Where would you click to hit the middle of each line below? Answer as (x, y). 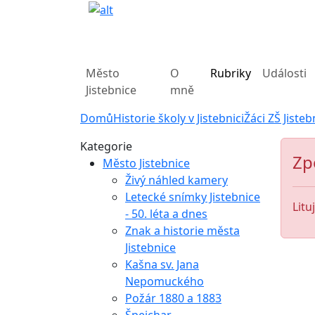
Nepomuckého (165, 281)
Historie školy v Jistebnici (179, 118)
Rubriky (230, 73)
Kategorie (106, 146)
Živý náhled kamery (176, 180)
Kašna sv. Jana (162, 264)
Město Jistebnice (146, 163)
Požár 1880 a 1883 (173, 298)
